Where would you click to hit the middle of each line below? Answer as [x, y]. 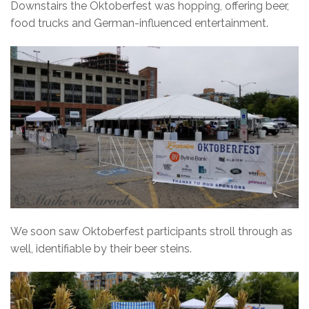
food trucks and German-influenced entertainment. [139, 23]
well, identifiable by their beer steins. [101, 249]
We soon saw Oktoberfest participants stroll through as [151, 232]
